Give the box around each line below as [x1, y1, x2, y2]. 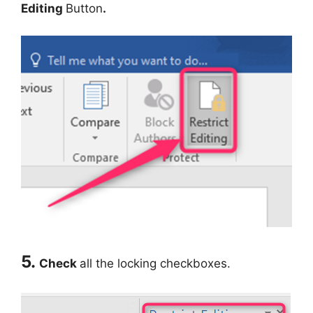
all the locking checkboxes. [80, 256, 231, 271]
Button [66, 1, 103, 16]
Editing [21, 1, 66, 16]
